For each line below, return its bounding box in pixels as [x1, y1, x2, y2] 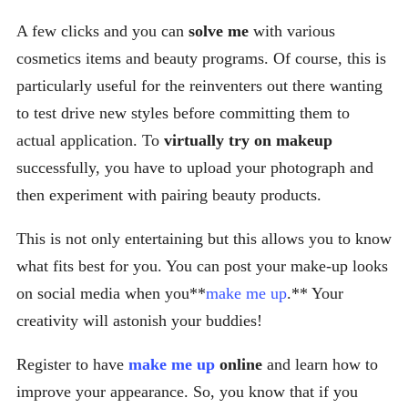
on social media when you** [16, 284, 206, 303]
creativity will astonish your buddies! [16, 311, 262, 331]
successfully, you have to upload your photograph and [16, 158, 373, 178]
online [215, 355, 262, 374]
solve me [189, 22, 249, 41]
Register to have [16, 355, 128, 374]
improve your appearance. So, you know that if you [16, 382, 358, 402]
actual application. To [16, 131, 164, 150]
